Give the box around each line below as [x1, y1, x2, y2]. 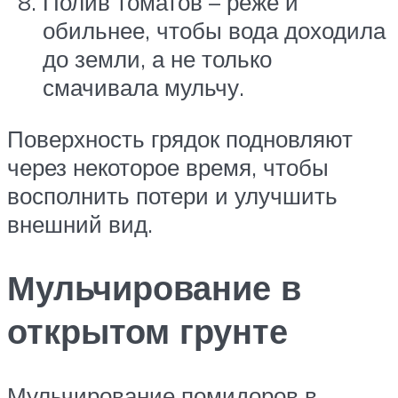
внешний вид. [7, 209, 153, 238]
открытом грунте [7, 309, 288, 354]
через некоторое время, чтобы [7, 152, 329, 181]
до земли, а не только [43, 44, 272, 73]
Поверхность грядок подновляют [7, 123, 353, 153]
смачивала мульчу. [43, 72, 244, 101]
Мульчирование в [7, 266, 301, 310]
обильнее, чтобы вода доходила [43, 15, 386, 44]
